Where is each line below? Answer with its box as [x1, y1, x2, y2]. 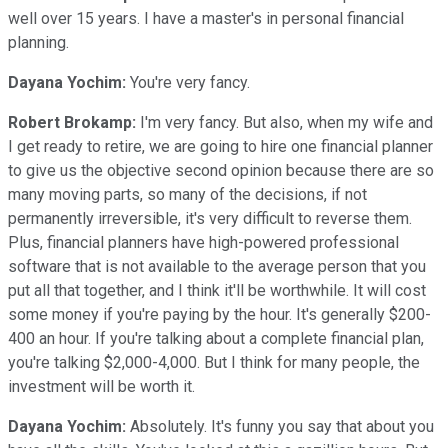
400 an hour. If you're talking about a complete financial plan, [8, 328, 424, 348]
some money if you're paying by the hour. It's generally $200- [8, 304, 431, 324]
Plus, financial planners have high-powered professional [8, 232, 399, 252]
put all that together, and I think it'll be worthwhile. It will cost [8, 280, 426, 300]
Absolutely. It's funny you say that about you [126, 416, 434, 436]
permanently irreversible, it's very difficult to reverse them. [8, 208, 412, 228]
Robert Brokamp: [8, 112, 136, 132]
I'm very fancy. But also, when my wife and [136, 112, 433, 132]
